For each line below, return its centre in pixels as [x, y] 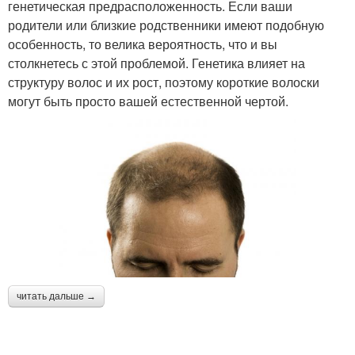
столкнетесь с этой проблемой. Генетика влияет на [157, 63]
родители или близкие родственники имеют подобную [166, 25]
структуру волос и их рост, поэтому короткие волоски [164, 82]
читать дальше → [56, 297]
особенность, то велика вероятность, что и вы [143, 44]
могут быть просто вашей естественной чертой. [148, 101]
